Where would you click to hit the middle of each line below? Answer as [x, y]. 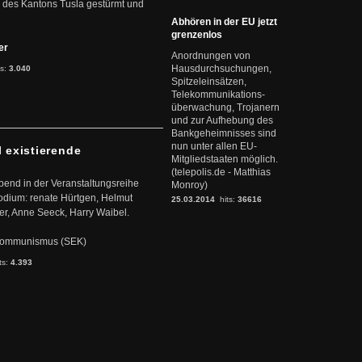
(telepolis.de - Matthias [221, 172]
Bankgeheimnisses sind [224, 133]
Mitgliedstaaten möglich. [225, 159]
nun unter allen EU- [214, 146]
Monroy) [189, 185]
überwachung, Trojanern [225, 107]
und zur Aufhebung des [222, 120]
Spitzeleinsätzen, [209, 82]
